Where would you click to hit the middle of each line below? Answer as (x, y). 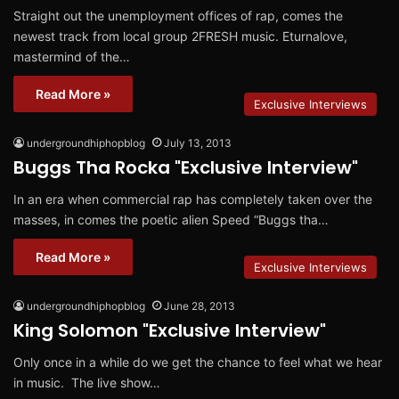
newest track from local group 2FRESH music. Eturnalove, (180, 36)
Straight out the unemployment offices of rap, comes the (178, 15)
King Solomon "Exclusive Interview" (170, 330)
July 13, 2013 (198, 142)
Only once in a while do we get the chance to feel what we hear (198, 362)
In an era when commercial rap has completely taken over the (193, 199)
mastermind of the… (72, 56)
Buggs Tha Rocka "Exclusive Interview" (186, 167)
